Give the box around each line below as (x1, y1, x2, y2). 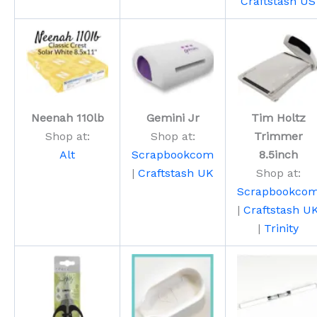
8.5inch (258, 148, 298, 162)
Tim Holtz (250, 111, 306, 125)
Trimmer (253, 129, 303, 144)
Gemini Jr (146, 111, 200, 125)
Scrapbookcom (132, 148, 214, 162)
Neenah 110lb (30, 111, 104, 125)
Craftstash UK (138, 166, 214, 180)
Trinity (264, 221, 299, 236)
